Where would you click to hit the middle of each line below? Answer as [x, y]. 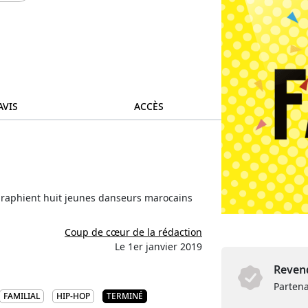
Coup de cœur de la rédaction [133, 232]
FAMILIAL [22, 296]
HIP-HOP [73, 296]
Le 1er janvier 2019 [158, 246]
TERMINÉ [125, 296]
